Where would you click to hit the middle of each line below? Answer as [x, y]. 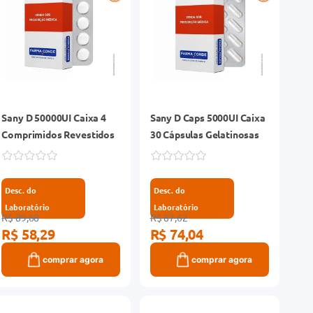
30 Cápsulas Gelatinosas [204, 134]
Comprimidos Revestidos [58, 134]
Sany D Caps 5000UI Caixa [208, 117]
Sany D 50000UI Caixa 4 [54, 117]
